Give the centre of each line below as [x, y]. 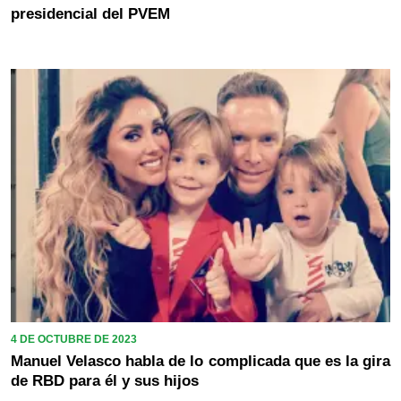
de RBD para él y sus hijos [105, 380]
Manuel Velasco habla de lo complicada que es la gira [200, 361]
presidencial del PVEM [90, 14]
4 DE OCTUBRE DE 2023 [74, 339]
